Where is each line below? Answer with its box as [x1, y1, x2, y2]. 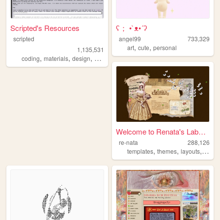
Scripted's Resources [10, 22, 80, 33]
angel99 [118, 34, 141, 43]
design [72, 54, 90, 62]
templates [127, 146, 154, 155]
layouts [181, 146, 200, 155]
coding [22, 54, 40, 62]
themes [157, 146, 177, 155]
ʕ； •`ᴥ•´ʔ [116, 22, 148, 33]
